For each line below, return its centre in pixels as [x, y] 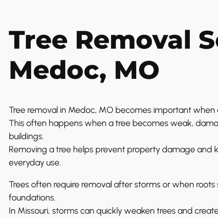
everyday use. [35, 162]
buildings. [26, 136]
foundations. [32, 197]
